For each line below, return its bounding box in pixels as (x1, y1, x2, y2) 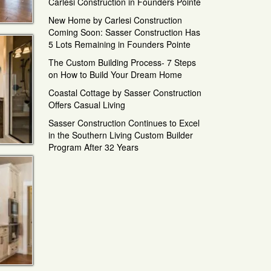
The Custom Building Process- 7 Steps (48, 56, 196, 68)
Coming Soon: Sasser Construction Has (48, 25, 200, 38)
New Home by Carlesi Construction (48, 13, 182, 26)
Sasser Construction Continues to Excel (48, 116, 200, 129)
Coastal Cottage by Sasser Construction (48, 86, 201, 99)
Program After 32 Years (48, 140, 139, 153)
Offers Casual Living (48, 98, 125, 111)
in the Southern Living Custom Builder (48, 128, 193, 141)
